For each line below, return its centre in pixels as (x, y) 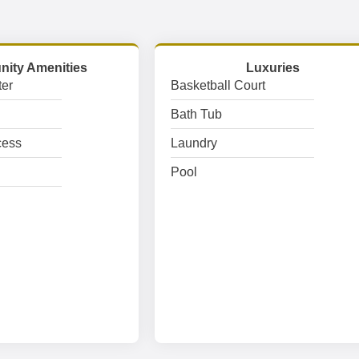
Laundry (194, 143)
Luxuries (273, 68)
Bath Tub (197, 114)
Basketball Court (218, 85)
